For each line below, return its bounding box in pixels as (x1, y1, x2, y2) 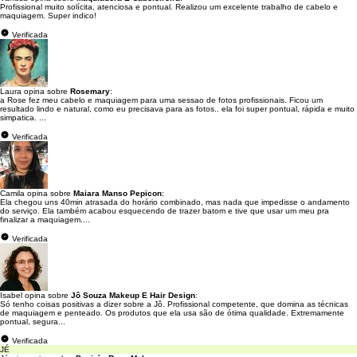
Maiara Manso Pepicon (73, 188, 162, 198)
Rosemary (70, 86, 110, 96)
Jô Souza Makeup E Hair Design (71, 290, 195, 300)
